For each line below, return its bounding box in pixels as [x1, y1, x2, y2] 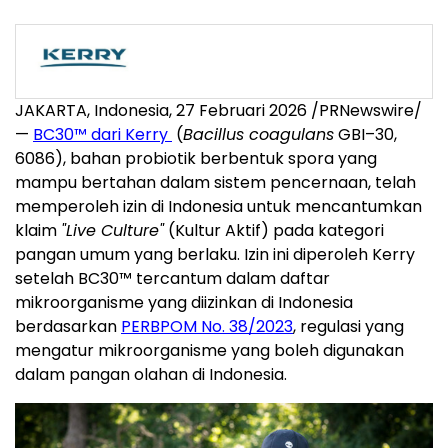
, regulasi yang [293, 315, 404, 338]
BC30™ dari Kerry [33, 123, 172, 146]
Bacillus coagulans [183, 123, 334, 146]
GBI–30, [334, 123, 397, 146]
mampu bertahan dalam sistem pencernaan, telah [15, 171, 416, 194]
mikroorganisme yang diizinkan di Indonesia [15, 291, 353, 314]
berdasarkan [15, 315, 121, 338]
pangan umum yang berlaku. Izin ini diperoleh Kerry [15, 243, 415, 266]
